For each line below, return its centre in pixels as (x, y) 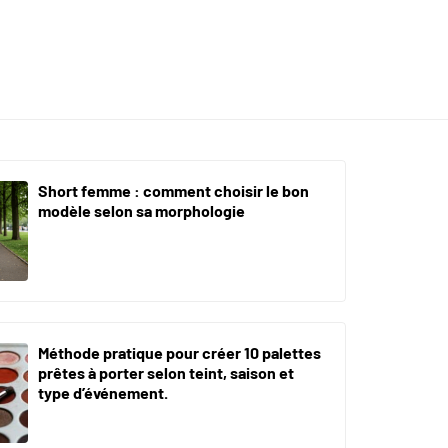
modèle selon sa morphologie (141, 211)
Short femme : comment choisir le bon (173, 191)
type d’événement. (103, 393)
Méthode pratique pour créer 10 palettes (179, 353)
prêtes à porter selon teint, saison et (166, 373)
